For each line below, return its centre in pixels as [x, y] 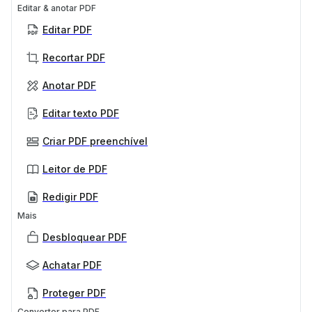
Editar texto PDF [81, 113]
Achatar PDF [72, 265]
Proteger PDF [74, 292]
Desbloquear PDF [85, 237]
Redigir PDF [70, 196]
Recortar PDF [74, 57]
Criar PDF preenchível [95, 141]
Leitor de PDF [75, 169]
